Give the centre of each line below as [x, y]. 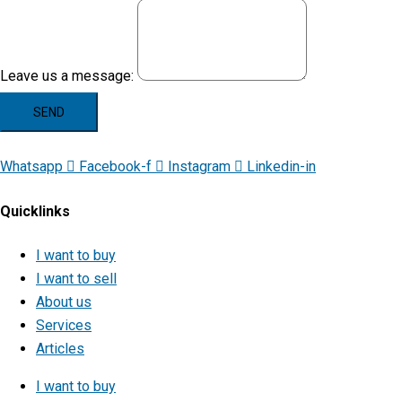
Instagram [199, 167]
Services [64, 325]
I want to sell [76, 278]
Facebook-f [115, 167]
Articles [60, 348]
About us [64, 301]
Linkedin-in [281, 167]
